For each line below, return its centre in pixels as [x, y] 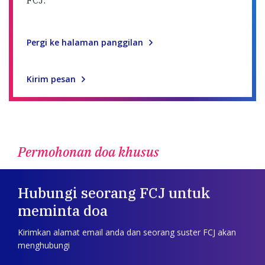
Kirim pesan [51, 79]
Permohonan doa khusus [88, 151]
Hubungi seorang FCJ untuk [114, 193]
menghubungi [44, 245]
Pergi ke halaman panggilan [85, 42]
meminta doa [63, 211]
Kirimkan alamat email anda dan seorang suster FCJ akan [127, 232]
